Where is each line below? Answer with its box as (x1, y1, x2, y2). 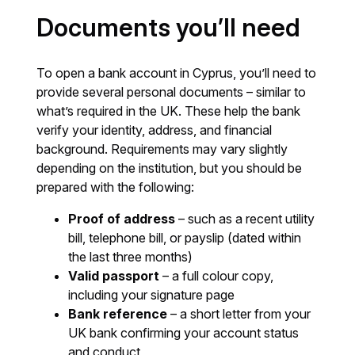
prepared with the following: (36, 179, 195, 196)
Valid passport (68, 268, 160, 284)
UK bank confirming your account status (68, 325, 300, 342)
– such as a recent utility (175, 211, 315, 227)
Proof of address (68, 211, 176, 227)
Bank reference (68, 306, 168, 323)
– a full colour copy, (159, 268, 274, 284)
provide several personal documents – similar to (36, 84, 307, 101)
